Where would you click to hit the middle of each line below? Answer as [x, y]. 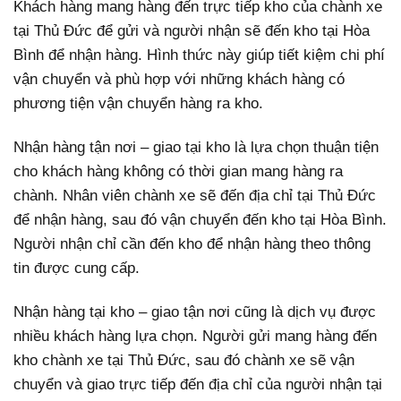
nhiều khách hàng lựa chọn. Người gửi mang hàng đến [195, 337]
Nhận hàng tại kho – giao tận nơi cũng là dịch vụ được [195, 312]
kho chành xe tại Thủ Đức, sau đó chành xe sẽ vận [184, 361]
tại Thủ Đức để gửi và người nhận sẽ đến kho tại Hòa [192, 30]
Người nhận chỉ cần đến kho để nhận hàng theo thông [192, 244]
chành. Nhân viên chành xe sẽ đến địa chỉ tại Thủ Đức [195, 196]
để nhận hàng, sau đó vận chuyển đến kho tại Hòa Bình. [200, 220]
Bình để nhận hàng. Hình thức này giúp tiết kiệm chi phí [199, 55]
